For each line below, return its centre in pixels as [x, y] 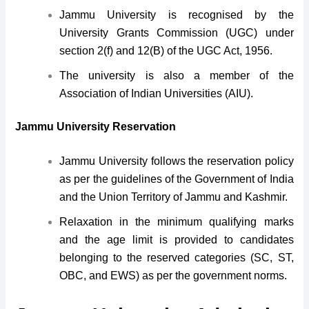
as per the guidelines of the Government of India [177, 179]
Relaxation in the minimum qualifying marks [177, 221]
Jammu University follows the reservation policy [177, 161]
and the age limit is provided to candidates [177, 239]
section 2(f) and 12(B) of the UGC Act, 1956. [166, 51]
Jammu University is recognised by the [177, 15]
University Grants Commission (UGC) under [177, 33]
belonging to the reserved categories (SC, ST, [177, 257]
